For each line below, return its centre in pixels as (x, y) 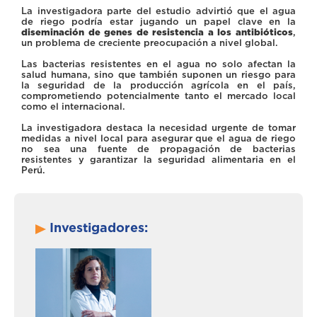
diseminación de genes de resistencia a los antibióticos (157, 32)
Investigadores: (99, 227)
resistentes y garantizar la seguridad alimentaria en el (158, 159)
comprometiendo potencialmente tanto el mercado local (158, 96)
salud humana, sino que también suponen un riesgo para (158, 74)
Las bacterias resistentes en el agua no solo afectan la (158, 64)
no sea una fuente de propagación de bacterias (158, 149)
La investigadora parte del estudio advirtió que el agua (158, 11)
